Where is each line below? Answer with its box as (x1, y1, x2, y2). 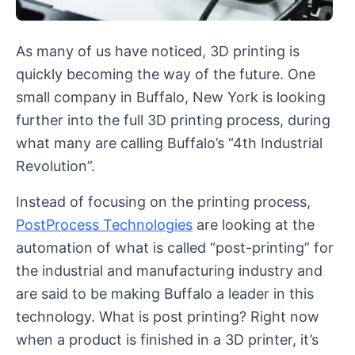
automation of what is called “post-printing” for (16, 239, 334, 256)
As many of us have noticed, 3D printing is (16, 42, 300, 59)
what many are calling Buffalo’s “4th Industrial (16, 134, 323, 151)
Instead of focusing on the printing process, (16, 193, 311, 210)
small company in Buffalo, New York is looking (16, 88, 326, 105)
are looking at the (193, 216, 315, 233)
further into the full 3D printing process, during (16, 111, 330, 128)
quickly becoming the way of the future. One (16, 65, 315, 82)
